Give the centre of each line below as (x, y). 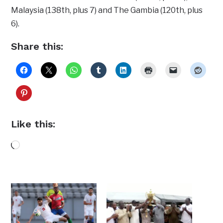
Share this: (37, 46)
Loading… (38, 146)
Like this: (33, 124)
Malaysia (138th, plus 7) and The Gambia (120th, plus (107, 10)
